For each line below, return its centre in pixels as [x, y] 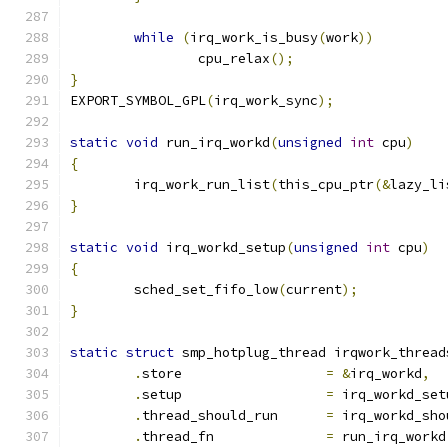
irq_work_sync [266, 100]
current [314, 289]
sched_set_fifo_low [206, 289]
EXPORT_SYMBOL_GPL [138, 100]
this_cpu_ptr [326, 184]
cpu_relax [234, 58]
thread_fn [234, 436]
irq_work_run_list [202, 184]
